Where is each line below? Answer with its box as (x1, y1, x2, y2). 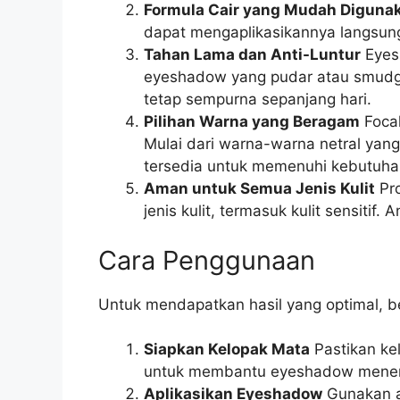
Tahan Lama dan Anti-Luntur (143, 46, 361, 64)
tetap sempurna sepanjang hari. (143, 90, 371, 109)
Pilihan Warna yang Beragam (143, 112, 360, 131)
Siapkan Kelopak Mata (143, 340, 310, 359)
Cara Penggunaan (97, 244, 315, 276)
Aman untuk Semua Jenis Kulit (143, 179, 375, 198)
